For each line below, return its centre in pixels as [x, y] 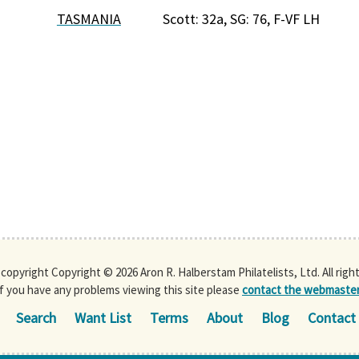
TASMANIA [89, 19]
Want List [103, 318]
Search [36, 318]
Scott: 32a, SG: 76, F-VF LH [242, 19]
